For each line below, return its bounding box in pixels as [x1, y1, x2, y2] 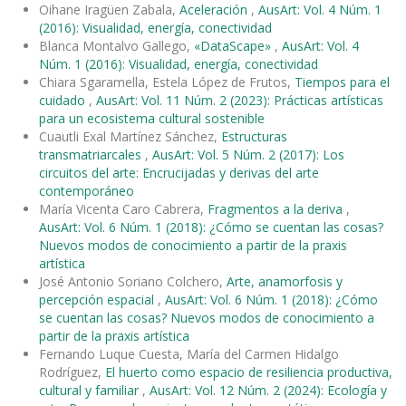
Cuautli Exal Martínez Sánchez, [39, 128, 221, 146]
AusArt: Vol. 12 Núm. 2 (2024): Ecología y [150, 382, 387, 400]
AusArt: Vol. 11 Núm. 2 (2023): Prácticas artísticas [96, 92, 383, 110]
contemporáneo [39, 182, 134, 200]
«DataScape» [194, 37, 275, 55]
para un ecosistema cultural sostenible [39, 110, 265, 128]
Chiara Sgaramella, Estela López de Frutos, [39, 73, 295, 92]
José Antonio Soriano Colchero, [39, 273, 227, 291]
